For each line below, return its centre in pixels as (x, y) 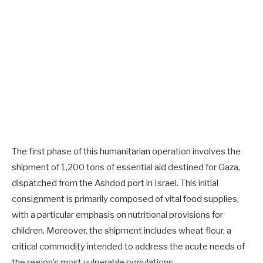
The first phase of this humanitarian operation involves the (126, 151)
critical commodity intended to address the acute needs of (128, 246)
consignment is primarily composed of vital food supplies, (125, 199)
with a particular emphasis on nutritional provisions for (117, 215)
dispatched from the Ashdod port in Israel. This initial (115, 183)
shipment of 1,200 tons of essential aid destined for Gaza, (126, 167)
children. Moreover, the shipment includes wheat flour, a (122, 230)
